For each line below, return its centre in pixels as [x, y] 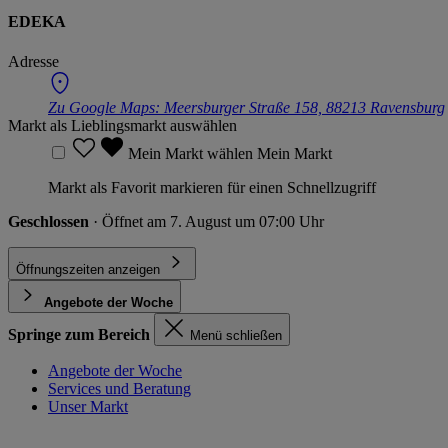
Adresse [33, 61]
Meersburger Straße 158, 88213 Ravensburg [304, 107]
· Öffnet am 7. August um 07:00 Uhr [208, 221]
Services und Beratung [119, 388]
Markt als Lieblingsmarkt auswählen [122, 125]
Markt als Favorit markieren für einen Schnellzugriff [212, 187]
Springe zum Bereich [79, 334]
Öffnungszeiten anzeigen [88, 269]
